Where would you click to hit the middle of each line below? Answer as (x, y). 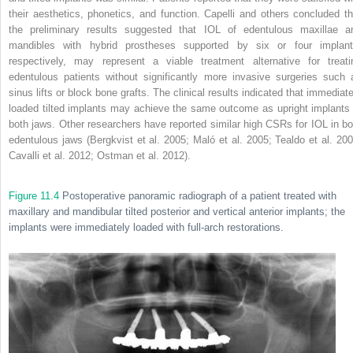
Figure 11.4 (34, 195)
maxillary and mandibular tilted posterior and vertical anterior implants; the (177, 211)
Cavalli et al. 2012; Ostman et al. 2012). (100, 155)
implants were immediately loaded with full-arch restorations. (146, 227)
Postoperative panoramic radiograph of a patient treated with (198, 195)
